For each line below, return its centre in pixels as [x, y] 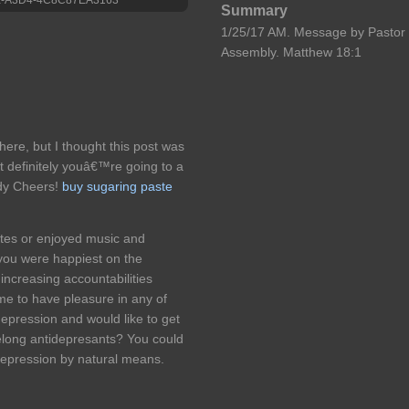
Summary [255, 10]
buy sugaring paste [117, 186]
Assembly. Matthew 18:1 [292, 52]
